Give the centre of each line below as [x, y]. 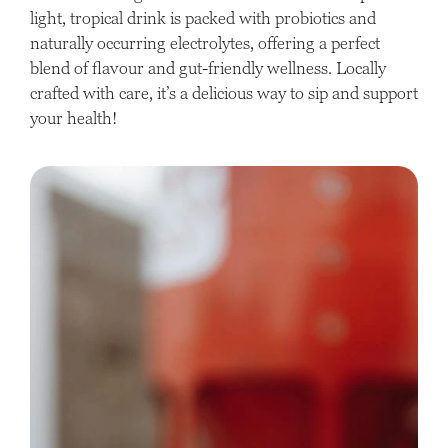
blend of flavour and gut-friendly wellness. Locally [208, 67]
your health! [73, 117]
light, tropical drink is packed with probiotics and [203, 17]
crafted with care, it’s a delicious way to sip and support [224, 92]
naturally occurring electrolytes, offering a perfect [205, 42]
